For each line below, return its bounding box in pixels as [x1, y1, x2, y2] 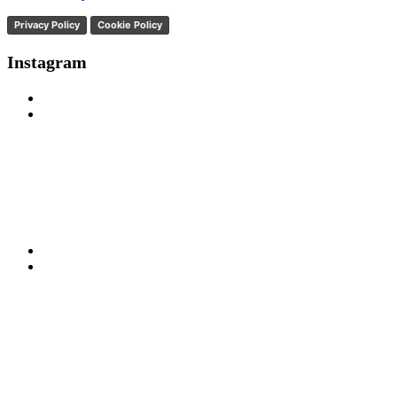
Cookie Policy [97, 18, 162, 31]
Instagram [7, 51, 87, 72]
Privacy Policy [14, 18, 80, 31]
